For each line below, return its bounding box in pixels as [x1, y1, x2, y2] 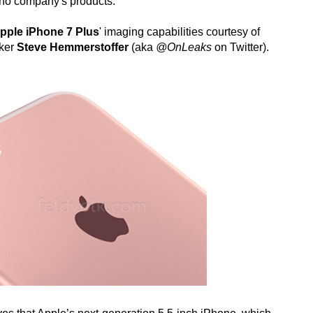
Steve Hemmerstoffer [17, 41, 129, 53]
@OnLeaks [156, 41, 212, 53]
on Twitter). [212, 41, 269, 53]
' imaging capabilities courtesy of [99, 26, 260, 38]
